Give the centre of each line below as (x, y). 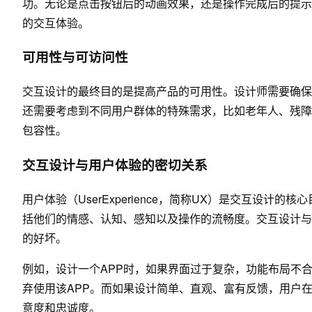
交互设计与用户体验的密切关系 (115, 164)
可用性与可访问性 (75, 57)
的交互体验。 (56, 22)
